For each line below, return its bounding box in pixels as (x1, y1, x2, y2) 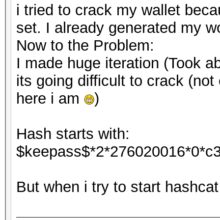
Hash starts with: (16, 125, 130, 142)
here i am (16, 90, 84, 107)
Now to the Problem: (16, 37, 154, 54)
